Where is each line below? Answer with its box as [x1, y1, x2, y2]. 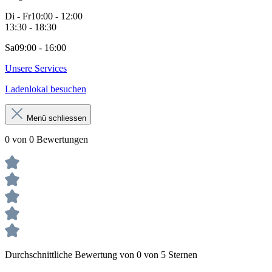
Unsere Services [5, 63, 67, 73]
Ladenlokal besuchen [5, 83, 86, 94]
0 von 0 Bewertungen [5, 134, 88, 144]
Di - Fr [5, 10, 31, 21]
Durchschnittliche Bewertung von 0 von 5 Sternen [5, 249, 197, 260]
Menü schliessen [24, 113, 86, 123]
